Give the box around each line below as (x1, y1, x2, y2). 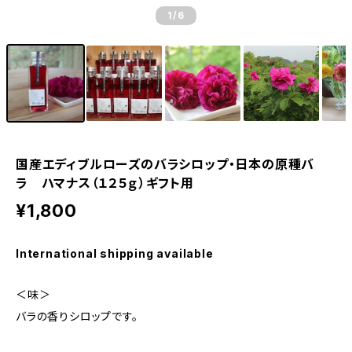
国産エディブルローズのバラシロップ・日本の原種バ (16, 156, 315, 172)
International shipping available (16, 247, 214, 260)
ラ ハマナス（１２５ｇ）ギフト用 (16, 175, 194, 191)
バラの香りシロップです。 (16, 310, 138, 323)
